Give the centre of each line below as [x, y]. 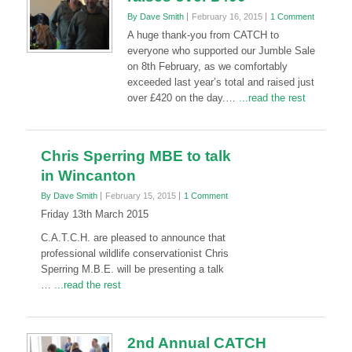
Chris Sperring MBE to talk [136, 156]
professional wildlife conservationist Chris [135, 253]
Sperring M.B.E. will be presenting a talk [133, 269]
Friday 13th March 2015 [95, 214]
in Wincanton [89, 176]
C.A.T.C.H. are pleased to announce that [134, 238]
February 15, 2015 [141, 196]
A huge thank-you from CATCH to [203, 35]
